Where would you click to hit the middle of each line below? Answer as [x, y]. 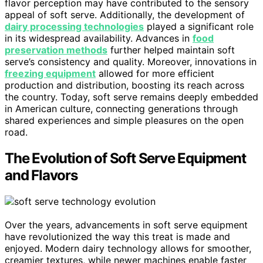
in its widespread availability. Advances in [99, 38]
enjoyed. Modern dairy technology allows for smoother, [128, 248]
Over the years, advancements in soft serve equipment [126, 225]
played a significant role [199, 26]
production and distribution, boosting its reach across [124, 85]
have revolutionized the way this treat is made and [117, 236]
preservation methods [56, 50]
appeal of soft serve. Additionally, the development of [125, 15]
